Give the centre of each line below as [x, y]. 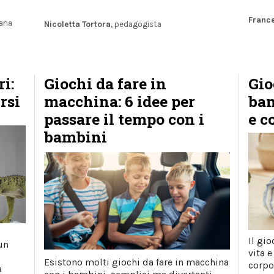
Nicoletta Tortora [78, 24]
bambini [76, 137]
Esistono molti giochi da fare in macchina [137, 262]
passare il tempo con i [124, 119]
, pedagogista [136, 24]
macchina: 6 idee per [120, 102]
